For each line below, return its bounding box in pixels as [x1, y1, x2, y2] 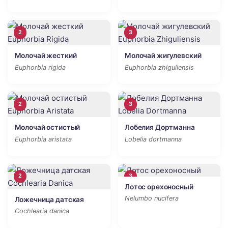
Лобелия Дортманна [125, 123, 195, 132]
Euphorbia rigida [14, 63, 66, 71]
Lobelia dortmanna [125, 135, 182, 144]
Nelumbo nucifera [125, 194, 179, 203]
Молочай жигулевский [125, 51, 202, 60]
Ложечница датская [14, 195, 84, 204]
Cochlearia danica [14, 207, 69, 215]
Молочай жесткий [14, 51, 77, 60]
